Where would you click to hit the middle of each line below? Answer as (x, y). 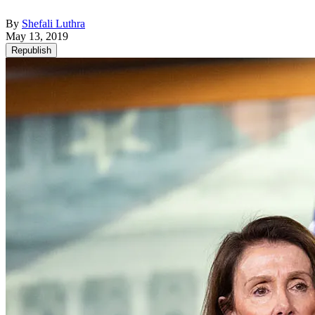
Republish (31, 50)
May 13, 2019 (37, 36)
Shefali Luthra (53, 23)
